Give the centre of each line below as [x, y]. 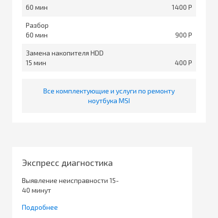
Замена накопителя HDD [65, 53]
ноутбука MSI [109, 100]
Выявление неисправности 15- [70, 180]
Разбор [37, 25]
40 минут [36, 190]
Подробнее [40, 207]
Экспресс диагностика [67, 162]
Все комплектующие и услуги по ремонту [109, 91]
